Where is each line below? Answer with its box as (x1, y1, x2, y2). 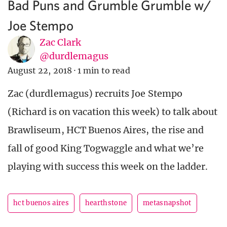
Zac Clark (40, 36, 82, 49)
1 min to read (77, 65, 130, 76)
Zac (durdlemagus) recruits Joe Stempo (8, 88, 182, 100)
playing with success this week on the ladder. (8, 161, 208, 173)
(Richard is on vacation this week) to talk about (8, 106, 218, 118)
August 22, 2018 (8, 65, 72, 76)
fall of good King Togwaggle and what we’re (8, 142, 204, 155)
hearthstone (85, 199, 127, 208)
